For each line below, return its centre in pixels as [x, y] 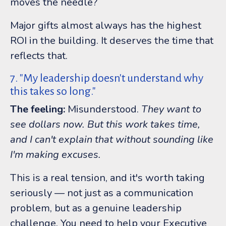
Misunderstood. [103, 109]
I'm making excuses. [55, 154]
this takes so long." [53, 91]
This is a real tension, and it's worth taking [107, 178]
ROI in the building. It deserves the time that [112, 40]
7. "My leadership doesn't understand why [107, 78]
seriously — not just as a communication [102, 193]
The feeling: [38, 109]
